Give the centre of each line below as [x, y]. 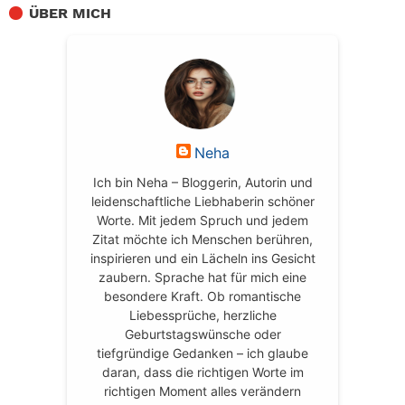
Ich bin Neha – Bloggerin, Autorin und [202, 182]
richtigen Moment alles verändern [202, 391]
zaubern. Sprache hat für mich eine [202, 277]
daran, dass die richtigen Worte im [202, 372]
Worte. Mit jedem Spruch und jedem [202, 220]
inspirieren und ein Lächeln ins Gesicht [202, 258]
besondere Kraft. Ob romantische [202, 296]
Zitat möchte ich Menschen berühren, [202, 239]
